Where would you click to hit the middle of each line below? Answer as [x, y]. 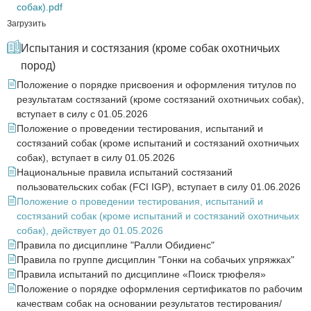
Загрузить [26, 24]
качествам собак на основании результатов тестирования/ [149, 303]
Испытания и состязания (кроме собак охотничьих [150, 48]
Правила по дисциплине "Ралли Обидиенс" [116, 245]
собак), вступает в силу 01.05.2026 [96, 158]
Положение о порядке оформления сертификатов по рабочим [160, 289]
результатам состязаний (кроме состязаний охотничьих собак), [160, 99]
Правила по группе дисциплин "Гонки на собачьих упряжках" [155, 260]
